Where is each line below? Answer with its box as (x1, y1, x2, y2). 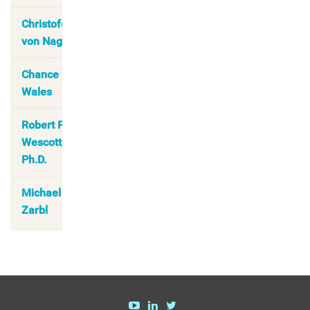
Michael (21, 186, 61, 200)
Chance (21, 68, 59, 82)
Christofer (21, 17, 71, 31)
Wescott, (21, 136, 64, 149)
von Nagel (21, 35, 71, 48)
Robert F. (21, 118, 65, 132)
